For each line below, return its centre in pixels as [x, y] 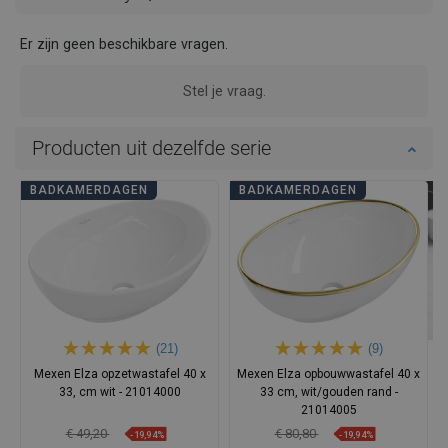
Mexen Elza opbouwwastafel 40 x [328, 374]
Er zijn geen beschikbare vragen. [124, 44]
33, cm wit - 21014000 [119, 392]
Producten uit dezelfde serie [151, 148]
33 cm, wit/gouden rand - [328, 392]
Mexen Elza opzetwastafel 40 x [119, 374]
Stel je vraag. [224, 91]
